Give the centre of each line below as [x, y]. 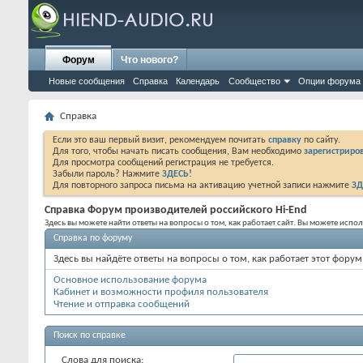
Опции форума [329, 81]
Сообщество [254, 81]
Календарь [198, 81]
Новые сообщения [87, 81]
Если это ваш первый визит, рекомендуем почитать [160, 140]
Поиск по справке [90, 335]
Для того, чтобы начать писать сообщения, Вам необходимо [178, 152]
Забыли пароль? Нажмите [107, 174]
